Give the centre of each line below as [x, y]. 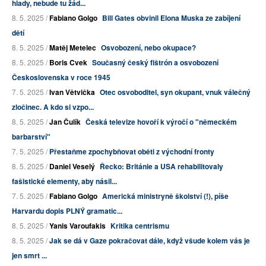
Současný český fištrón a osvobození [155, 62]
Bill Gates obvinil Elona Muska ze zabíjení [171, 18]
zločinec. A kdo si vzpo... [53, 107]
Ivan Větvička [72, 92]
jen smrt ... [29, 255]
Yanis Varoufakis [77, 225]
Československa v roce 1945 [61, 77]
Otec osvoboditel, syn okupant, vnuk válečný [175, 92]
